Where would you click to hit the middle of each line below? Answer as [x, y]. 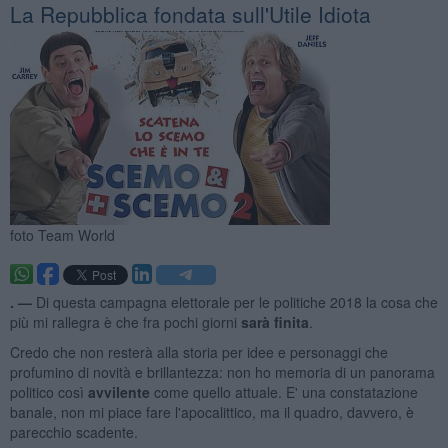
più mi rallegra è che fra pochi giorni [125, 321]
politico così [48, 391]
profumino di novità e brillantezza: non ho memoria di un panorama [222, 371]
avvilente [118, 391]
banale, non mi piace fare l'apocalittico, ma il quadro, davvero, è [211, 411]
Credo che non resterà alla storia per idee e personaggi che [198, 351]
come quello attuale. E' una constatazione [283, 391]
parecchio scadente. [75, 431]
